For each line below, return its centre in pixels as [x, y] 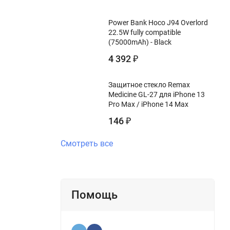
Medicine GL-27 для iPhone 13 [157, 94]
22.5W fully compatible [145, 32]
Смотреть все [87, 143]
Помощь [94, 195]
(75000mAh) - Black [140, 42]
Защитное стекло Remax [149, 84]
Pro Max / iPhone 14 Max [148, 104]
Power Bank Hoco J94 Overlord [158, 22]
